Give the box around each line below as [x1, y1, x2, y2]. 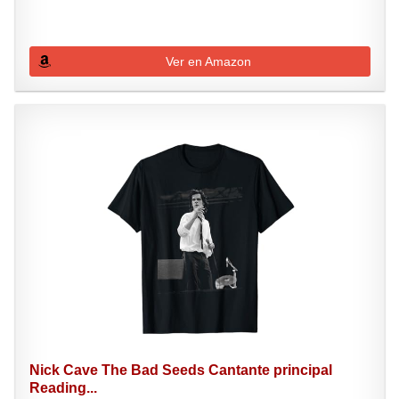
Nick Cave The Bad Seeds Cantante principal [28, 362, 332, 378]
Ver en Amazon [166, 54, 252, 69]
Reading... [28, 380, 97, 395]
